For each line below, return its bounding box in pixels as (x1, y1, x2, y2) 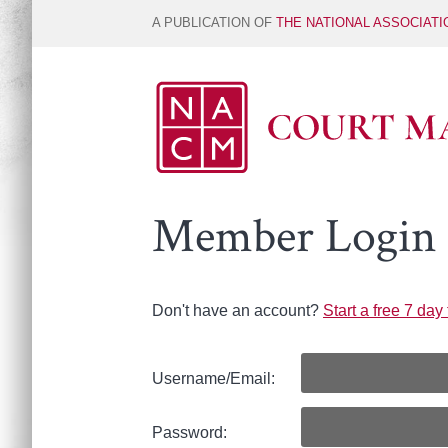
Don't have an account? (152, 301, 323, 319)
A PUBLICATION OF (152, 14, 276, 30)
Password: (152, 424, 227, 442)
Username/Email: (152, 370, 275, 388)
